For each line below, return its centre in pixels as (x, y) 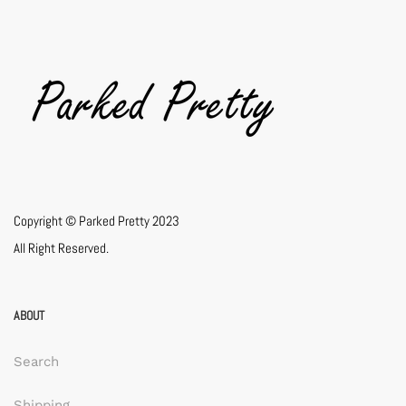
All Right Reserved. (61, 248)
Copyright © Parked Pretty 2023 (97, 221)
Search (36, 362)
